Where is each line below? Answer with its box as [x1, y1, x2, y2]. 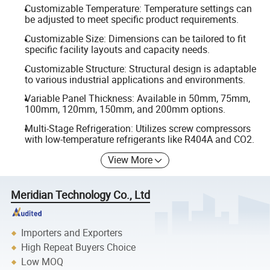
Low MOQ [21, 255, 64, 269]
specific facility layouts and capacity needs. [24, 43, 210, 56]
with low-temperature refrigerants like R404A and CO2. [24, 132, 254, 146]
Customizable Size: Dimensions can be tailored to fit [24, 32, 246, 45]
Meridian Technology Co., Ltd [11, 187, 151, 202]
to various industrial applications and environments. [24, 72, 245, 86]
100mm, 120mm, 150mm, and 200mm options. [24, 102, 225, 116]
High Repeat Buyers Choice [21, 240, 136, 254]
